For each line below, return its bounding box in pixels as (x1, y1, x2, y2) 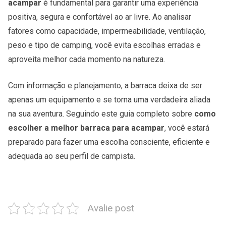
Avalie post (87, 202, 134, 214)
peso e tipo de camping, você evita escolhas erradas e (8, 40, 201, 50)
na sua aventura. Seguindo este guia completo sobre (8, 109, 194, 119)
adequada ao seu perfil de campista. (8, 151, 135, 161)
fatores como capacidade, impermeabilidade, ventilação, (8, 26, 206, 36)
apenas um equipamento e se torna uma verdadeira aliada (8, 95, 210, 105)
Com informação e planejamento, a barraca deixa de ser (8, 81, 202, 91)
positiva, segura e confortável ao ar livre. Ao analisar (8, 12, 191, 22)
